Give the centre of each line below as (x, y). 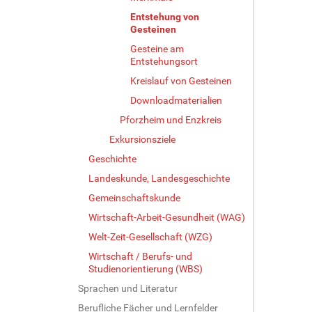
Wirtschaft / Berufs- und (140, 256)
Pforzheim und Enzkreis (171, 119)
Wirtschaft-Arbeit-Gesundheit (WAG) (167, 217)
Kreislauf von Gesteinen (181, 80)
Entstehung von (165, 16)
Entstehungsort (164, 61)
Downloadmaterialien (176, 100)
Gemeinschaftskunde (134, 197)
